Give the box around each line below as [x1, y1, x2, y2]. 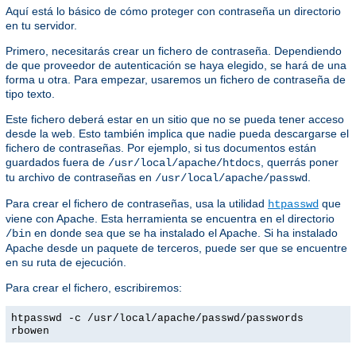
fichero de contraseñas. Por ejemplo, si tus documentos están [6, 141, 316, 154]
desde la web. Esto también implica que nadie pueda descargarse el [6, 126, 349, 140]
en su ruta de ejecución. [6, 255, 126, 269]
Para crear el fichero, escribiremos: [6, 281, 182, 294]
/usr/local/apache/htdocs [108, 156, 261, 169]
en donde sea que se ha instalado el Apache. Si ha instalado [31, 226, 338, 239]
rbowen [11, 324, 49, 337]
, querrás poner [261, 155, 339, 168]
